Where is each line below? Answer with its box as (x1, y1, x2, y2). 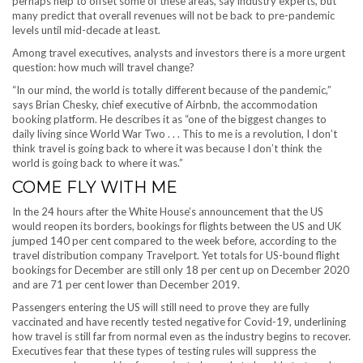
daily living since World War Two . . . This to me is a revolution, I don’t (12, 127, 337, 140)
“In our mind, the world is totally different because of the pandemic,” (12, 83, 331, 96)
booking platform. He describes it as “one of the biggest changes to (12, 113, 327, 126)
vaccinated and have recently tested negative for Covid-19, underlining (12, 315, 346, 328)
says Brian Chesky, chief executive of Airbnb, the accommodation (12, 98, 318, 111)
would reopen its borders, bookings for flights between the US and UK (12, 220, 341, 233)
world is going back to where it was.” (12, 156, 183, 169)
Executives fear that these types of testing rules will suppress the (12, 344, 316, 357)
